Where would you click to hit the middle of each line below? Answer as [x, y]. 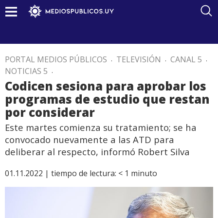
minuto [144, 173]
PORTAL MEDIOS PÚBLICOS [56, 59]
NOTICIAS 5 [26, 71]
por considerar [50, 112]
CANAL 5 [186, 59]
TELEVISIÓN [139, 59]
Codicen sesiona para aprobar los [106, 86]
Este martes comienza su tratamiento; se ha [101, 127]
